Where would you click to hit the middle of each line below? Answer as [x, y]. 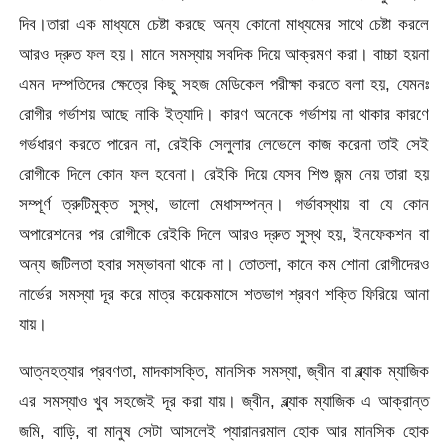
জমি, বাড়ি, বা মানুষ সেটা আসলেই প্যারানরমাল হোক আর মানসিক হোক [224, 430]
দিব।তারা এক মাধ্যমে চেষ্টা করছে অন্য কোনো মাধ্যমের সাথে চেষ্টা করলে [224, 23]
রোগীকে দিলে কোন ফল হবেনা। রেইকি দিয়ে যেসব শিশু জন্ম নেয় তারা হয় [224, 173]
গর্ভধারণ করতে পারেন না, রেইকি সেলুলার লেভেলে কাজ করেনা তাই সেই [224, 143]
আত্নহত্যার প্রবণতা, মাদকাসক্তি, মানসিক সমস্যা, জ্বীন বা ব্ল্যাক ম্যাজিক [224, 370]
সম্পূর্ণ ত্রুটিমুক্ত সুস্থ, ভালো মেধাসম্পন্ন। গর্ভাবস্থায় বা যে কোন [224, 203]
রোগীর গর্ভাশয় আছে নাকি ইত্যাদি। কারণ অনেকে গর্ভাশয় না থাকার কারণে [224, 113]
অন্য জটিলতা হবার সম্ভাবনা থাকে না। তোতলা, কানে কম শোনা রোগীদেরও [224, 263]
